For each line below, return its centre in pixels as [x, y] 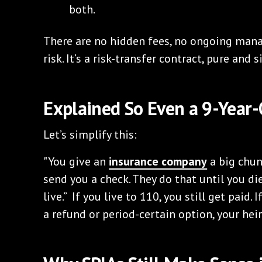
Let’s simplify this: [90, 134]
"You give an [76, 161]
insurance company [158, 161]
